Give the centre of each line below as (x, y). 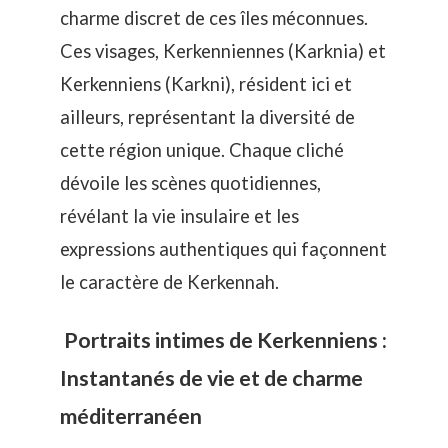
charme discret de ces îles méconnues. (214, 18)
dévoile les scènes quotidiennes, (190, 183)
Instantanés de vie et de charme (211, 377)
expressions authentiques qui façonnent (223, 249)
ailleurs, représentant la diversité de (207, 117)
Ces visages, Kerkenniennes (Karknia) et (223, 51)
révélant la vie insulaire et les (179, 216)
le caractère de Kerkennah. (169, 282)
